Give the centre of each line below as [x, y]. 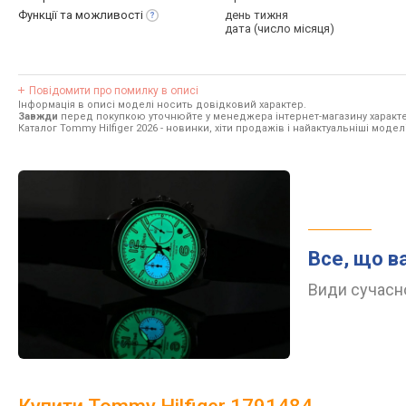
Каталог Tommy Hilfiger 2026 [88, 128]
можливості [109, 15]
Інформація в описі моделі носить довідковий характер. [162, 105]
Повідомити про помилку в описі [114, 91]
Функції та [47, 15]
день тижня [256, 15]
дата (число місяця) [280, 29]
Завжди [38, 116]
